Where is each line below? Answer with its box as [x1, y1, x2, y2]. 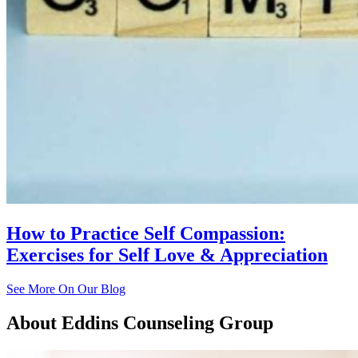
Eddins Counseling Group [57, 312, 273, 333]
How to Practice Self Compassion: [6, 222, 285, 244]
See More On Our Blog [6, 281, 125, 296]
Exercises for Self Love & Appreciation [6, 244, 328, 265]
